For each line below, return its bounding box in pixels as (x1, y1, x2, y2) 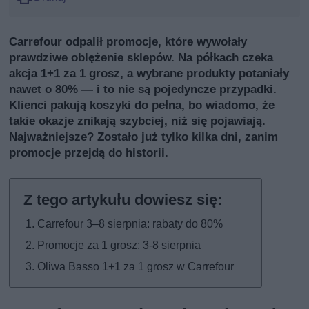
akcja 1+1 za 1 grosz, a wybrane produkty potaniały (9, 66, 290, 81)
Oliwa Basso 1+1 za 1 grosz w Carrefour (37, 260, 235, 274)
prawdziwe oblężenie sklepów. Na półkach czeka (9, 50, 274, 65)
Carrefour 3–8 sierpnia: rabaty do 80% (37, 217, 223, 231)
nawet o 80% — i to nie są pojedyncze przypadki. (9, 82, 277, 97)
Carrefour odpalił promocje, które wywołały (9, 34, 248, 49)
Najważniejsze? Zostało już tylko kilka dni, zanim (9, 130, 279, 144)
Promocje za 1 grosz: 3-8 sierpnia (37, 239, 201, 252)
